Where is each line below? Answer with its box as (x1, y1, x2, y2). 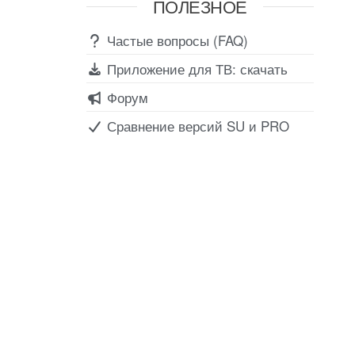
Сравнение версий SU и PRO (102, 115, 289, 136)
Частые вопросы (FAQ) (102, 29, 248, 50)
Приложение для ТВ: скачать (102, 58, 288, 78)
